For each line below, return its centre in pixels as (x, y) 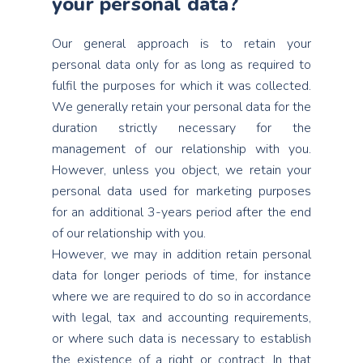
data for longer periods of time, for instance (181, 275)
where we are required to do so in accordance (181, 297)
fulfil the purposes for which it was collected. (181, 86)
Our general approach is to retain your (181, 44)
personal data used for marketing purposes (181, 191)
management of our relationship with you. (181, 149)
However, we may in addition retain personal (181, 254)
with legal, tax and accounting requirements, (181, 318)
